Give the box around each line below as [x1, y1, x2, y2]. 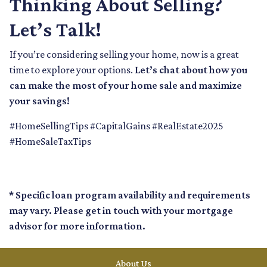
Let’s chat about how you [135, 64, 247, 76]
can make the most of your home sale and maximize [10, 79, 242, 92]
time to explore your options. [10, 64, 135, 76]
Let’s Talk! [10, 17, 101, 42]
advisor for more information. [9, 220, 145, 232]
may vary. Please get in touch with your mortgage [9, 204, 233, 217]
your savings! [10, 95, 70, 107]
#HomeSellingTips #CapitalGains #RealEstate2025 [10, 120, 223, 132]
